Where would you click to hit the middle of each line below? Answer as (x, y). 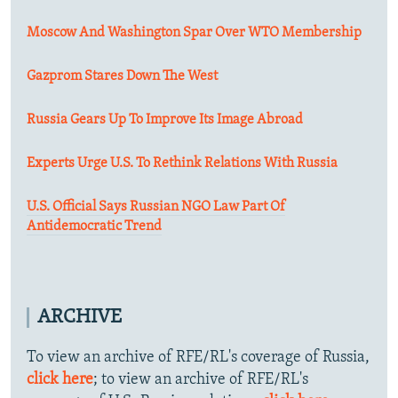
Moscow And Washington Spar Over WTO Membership (194, 32)
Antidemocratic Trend (94, 226)
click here (60, 379)
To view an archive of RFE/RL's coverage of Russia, (198, 357)
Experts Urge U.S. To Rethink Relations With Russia (182, 163)
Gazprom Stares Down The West (122, 76)
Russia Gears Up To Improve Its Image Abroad (165, 119)
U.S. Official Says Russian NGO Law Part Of (156, 207)
